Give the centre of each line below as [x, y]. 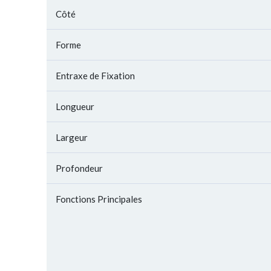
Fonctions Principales [99, 199]
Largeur [72, 137]
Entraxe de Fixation [95, 76]
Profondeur [79, 168]
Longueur [75, 106]
